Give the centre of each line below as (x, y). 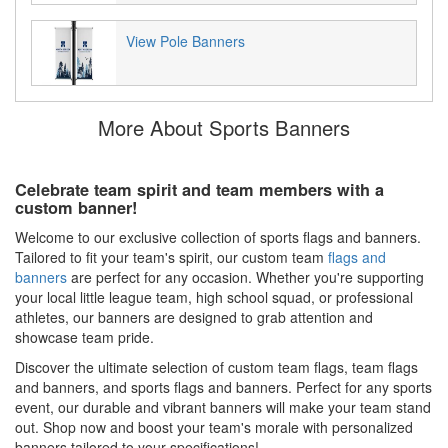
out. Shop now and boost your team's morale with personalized (214, 426)
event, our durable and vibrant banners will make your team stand (223, 406)
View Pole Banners (185, 40)
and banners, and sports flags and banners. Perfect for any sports (223, 386)
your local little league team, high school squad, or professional (214, 296)
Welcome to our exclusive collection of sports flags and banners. (218, 236)
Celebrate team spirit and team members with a (199, 189)
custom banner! (76, 207)
